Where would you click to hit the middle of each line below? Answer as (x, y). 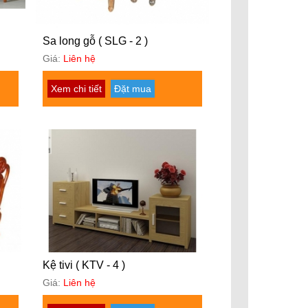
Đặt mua (133, 88)
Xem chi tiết (77, 88)
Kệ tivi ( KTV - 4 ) (84, 265)
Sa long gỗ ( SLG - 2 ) (96, 41)
